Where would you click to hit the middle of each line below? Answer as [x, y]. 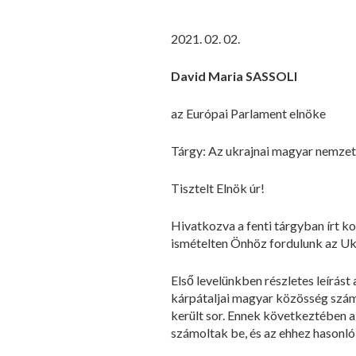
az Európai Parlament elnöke [248, 113]
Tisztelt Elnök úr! [218, 188]
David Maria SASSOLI [234, 76]
